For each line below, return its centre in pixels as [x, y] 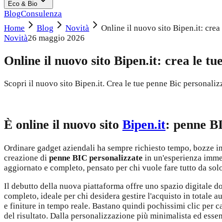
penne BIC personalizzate [96, 158]
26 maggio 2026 [56, 38]
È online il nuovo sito [63, 125]
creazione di [27, 158]
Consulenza [41, 14]
